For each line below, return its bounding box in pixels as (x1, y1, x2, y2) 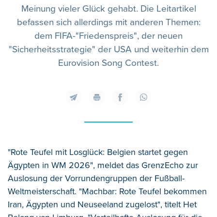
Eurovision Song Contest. (58, 57, 159, 69)
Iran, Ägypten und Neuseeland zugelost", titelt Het (8, 199, 197, 210)
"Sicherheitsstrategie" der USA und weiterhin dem (8, 44, 209, 55)
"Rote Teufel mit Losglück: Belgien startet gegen (8, 146, 188, 157)
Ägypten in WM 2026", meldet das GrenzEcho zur (8, 159, 198, 170)
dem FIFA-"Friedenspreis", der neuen (34, 30, 183, 42)
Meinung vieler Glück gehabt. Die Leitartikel (21, 3, 196, 15)
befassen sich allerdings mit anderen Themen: (16, 16, 201, 28)
